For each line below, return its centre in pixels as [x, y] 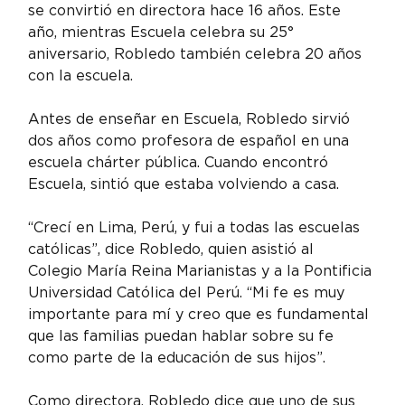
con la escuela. [81, 75]
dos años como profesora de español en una [191, 140]
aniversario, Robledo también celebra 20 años [198, 53]
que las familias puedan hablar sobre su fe [184, 335]
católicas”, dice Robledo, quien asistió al [174, 249]
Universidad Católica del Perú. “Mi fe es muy [189, 292]
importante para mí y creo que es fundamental [201, 314]
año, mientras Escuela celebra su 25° [164, 32]
